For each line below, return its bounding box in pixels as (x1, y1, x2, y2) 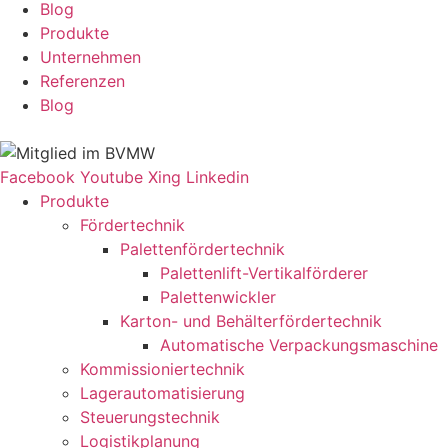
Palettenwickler (160, 287, 276, 308)
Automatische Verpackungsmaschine (160, 335, 438, 356)
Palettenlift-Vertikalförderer (160, 263, 368, 284)
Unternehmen (40, 47, 141, 68)
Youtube (80, 167, 143, 188)
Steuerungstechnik (80, 407, 220, 428)
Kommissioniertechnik (80, 359, 245, 380)
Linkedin (186, 167, 249, 188)
